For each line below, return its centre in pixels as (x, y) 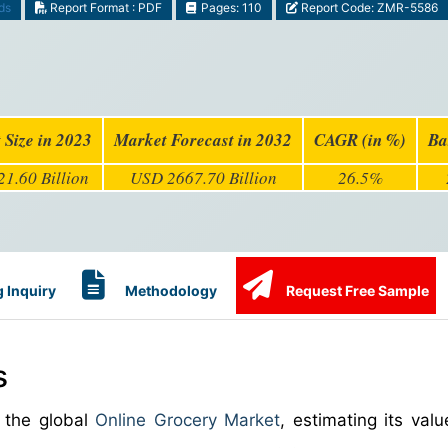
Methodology (169, 290)
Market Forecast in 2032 (203, 140)
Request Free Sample (356, 290)
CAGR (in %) (360, 140)
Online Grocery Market (188, 420)
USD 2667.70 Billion (203, 177)
